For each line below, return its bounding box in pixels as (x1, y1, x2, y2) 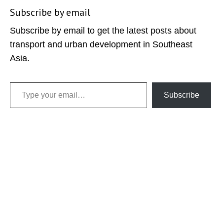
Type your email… (9, 76, 39, 87)
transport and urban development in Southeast (10, 39, 192, 49)
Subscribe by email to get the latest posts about (10, 25, 196, 36)
